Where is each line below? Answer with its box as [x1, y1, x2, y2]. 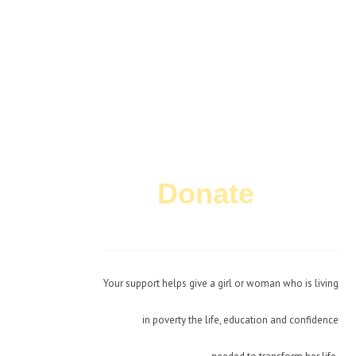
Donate [157, 176, 254, 210]
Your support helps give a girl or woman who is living [103, 276, 339, 290]
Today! [254, 176, 339, 210]
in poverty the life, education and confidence [142, 312, 339, 327]
